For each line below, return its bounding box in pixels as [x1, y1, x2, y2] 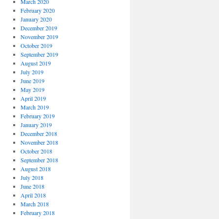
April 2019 [20, 94, 46, 102]
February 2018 [20, 209, 55, 217]
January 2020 [20, 15, 52, 23]
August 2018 [20, 165, 51, 173]
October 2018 [20, 147, 52, 155]
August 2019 [20, 59, 51, 67]
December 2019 [20, 24, 57, 32]
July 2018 [20, 174, 44, 181]
